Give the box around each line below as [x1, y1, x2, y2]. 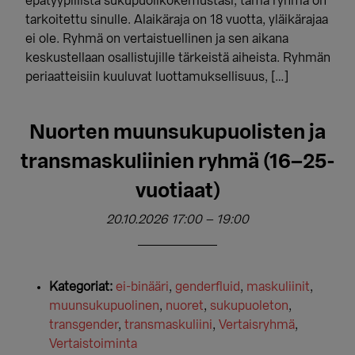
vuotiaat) [135, 181, 220, 201]
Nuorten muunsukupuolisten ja [29, 123, 326, 143]
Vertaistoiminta [49, 338, 138, 350]
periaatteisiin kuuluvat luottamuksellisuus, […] [25, 71, 289, 83]
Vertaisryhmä [219, 319, 296, 331]
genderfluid [175, 281, 241, 293]
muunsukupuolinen [49, 300, 160, 312]
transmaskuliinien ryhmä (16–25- [20, 152, 335, 172]
